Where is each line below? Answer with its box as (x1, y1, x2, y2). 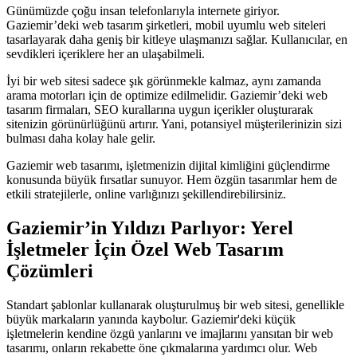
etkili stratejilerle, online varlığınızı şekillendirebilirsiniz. (6, 186, 286, 201)
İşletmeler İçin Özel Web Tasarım (6, 238, 284, 260)
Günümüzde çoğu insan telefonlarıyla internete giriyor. (6, 3, 280, 18)
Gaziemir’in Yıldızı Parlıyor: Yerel (6, 217, 293, 238)
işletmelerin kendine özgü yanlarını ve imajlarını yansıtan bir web (6, 326, 333, 340)
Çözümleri (6, 260, 93, 281)
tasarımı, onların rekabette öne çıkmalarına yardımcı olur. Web (6, 340, 317, 355)
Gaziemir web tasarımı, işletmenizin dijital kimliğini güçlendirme (6, 158, 330, 172)
